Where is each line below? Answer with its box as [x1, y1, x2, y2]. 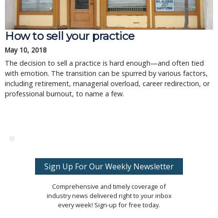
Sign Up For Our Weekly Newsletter [44, 161, 174, 172]
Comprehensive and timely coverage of [52, 182, 166, 191]
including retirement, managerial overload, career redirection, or [5, 79, 210, 88]
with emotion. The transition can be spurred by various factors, [5, 69, 208, 78]
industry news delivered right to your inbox [46, 191, 172, 200]
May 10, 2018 [5, 45, 47, 54]
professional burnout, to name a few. [5, 89, 124, 98]
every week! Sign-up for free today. [58, 200, 160, 209]
